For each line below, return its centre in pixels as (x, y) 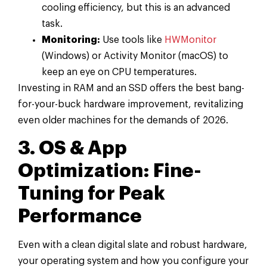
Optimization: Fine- (110, 171)
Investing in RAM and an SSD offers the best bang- (131, 88)
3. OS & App (72, 148)
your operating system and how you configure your (133, 261)
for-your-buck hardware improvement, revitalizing (131, 104)
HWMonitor (190, 40)
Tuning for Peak (91, 193)
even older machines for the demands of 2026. (123, 120)
